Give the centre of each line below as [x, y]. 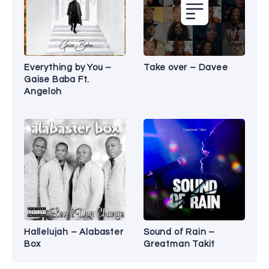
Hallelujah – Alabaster [74, 232]
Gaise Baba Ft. [57, 80]
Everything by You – [68, 68]
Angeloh [43, 92]
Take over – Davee [186, 68]
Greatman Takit [180, 244]
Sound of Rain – [180, 232]
